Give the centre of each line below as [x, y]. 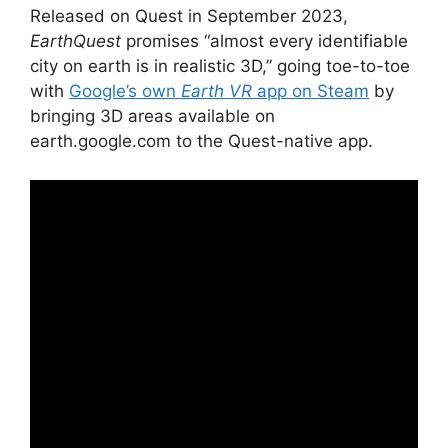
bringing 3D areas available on [152, 116]
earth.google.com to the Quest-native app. [201, 141]
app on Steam [313, 91]
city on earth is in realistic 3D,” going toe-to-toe [220, 66]
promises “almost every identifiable [264, 41]
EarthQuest [75, 41]
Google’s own [125, 91]
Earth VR [219, 91]
